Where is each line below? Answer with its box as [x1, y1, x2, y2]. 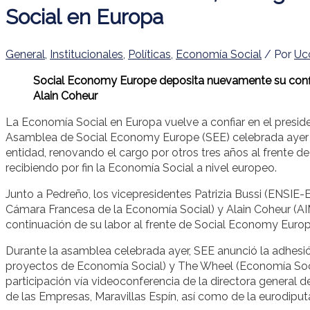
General [6, 47, 45, 61]
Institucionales [50, 47, 123, 61]
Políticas [128, 47, 171, 61]
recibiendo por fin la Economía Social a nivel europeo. [6, 161, 277, 174]
